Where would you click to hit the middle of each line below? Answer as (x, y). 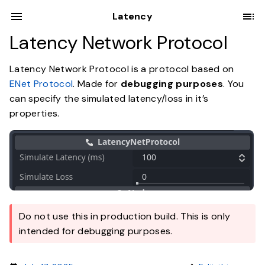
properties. (35, 113)
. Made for (97, 84)
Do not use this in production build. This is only (125, 216)
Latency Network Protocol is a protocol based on (122, 69)
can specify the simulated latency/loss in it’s (109, 98)
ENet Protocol (41, 84)
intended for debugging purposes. (96, 231)
